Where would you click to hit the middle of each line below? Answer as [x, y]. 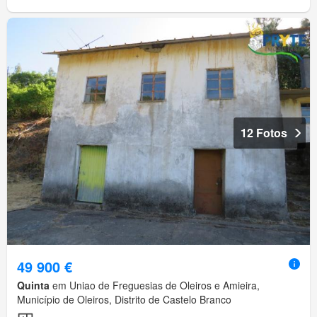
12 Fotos [264, 133]
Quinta [33, 286]
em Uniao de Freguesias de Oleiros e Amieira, [155, 286]
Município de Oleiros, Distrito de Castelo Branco [124, 300]
